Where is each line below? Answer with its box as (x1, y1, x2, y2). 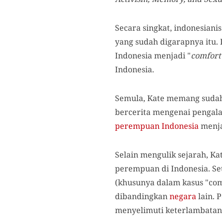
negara (169, 191, 196, 202)
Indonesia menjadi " (115, 50, 191, 61)
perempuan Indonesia (115, 120, 199, 132)
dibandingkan (115, 191, 169, 202)
